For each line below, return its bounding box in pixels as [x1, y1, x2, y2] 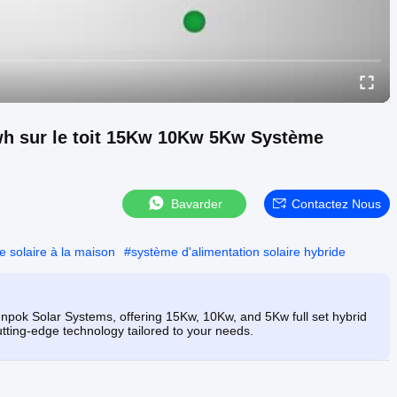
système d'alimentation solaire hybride [131, 244, 346, 259]
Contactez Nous [292, 196, 381, 211]
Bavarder [171, 196, 222, 211]
